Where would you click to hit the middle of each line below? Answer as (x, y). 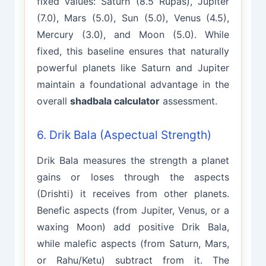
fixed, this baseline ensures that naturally (133, 51)
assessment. (188, 101)
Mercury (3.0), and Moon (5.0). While (133, 35)
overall (53, 101)
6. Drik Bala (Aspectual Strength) (124, 134)
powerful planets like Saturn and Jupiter (133, 68)
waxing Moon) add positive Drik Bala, (133, 227)
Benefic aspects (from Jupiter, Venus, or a (133, 210)
